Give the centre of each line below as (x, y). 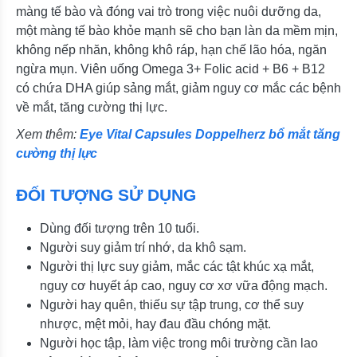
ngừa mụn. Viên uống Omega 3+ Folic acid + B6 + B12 (171, 69)
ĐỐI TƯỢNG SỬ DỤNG (106, 195)
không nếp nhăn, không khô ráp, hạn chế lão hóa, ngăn (171, 50)
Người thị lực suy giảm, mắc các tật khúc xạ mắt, (177, 267)
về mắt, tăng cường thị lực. (92, 108)
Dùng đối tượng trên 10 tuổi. (120, 229)
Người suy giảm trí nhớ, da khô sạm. (143, 248)
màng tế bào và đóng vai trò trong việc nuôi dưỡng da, (169, 12)
